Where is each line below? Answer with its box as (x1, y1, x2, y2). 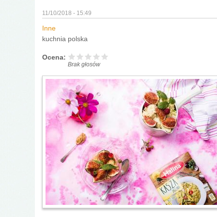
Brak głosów (68, 61, 100, 67)
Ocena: (42, 53, 68, 61)
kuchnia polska (42, 35, 88, 43)
